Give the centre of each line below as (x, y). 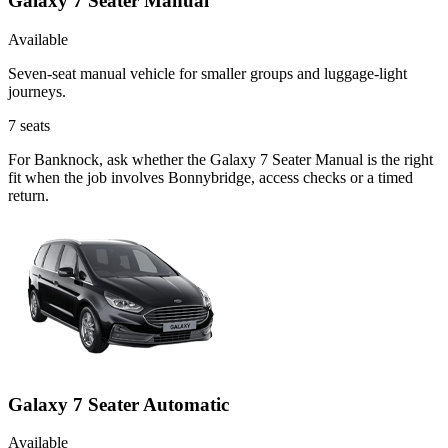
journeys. (37, 91)
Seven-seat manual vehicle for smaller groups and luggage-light (207, 73)
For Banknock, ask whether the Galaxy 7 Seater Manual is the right (220, 159)
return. (28, 195)
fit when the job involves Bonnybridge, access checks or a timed (210, 177)
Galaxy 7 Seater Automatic (118, 404)
